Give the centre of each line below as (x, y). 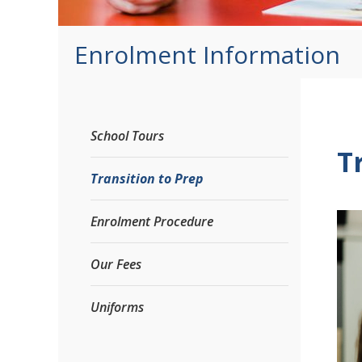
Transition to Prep (147, 179)
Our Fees (116, 264)
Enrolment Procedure (152, 221)
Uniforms (117, 307)
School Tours (127, 136)
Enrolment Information (207, 55)
